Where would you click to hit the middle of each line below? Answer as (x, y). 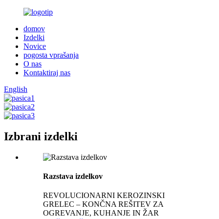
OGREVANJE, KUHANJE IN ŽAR (101, 213)
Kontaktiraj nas (47, 73)
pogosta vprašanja (51, 55)
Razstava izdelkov (73, 176)
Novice (35, 46)
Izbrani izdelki (41, 136)
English (16, 89)
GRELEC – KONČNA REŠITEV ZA (103, 204)
